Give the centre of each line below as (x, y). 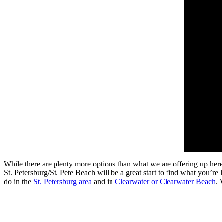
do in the (19, 181)
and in (103, 181)
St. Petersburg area (62, 181)
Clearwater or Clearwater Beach (165, 181)
